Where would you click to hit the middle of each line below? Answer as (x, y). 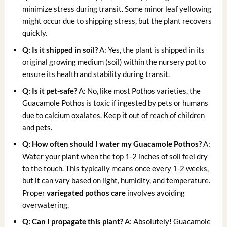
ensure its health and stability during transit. (96, 74)
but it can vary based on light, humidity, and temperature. (117, 180)
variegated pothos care (86, 192)
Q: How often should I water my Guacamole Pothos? (112, 144)
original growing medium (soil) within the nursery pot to (114, 62)
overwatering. (46, 204)
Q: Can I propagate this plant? (73, 221)
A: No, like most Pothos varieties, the (139, 90)
